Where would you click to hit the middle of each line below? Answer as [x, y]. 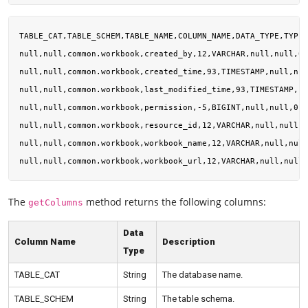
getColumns [56, 202]
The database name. [202, 275]
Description [189, 242]
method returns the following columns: [175, 201]
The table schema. [198, 299]
